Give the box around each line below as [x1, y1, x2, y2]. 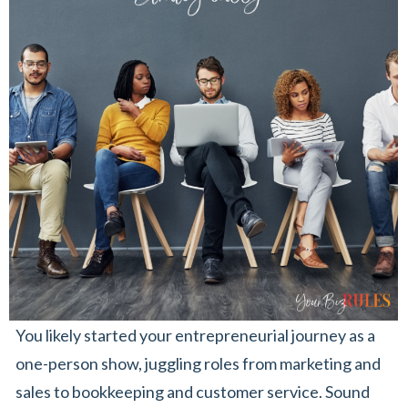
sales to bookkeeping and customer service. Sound [15, 381, 370, 402]
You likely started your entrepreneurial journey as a [15, 324, 375, 345]
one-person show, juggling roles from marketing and [15, 352, 381, 373]
